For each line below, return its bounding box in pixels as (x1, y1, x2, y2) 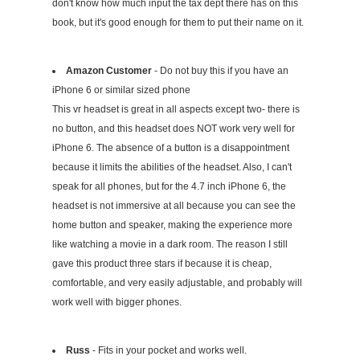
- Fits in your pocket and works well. (90, 345, 247, 357)
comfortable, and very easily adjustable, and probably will (52, 277, 302, 289)
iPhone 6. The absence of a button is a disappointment (52, 142, 289, 154)
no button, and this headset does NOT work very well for (52, 123, 295, 135)
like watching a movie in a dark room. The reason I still (52, 239, 288, 251)
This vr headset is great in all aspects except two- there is (52, 104, 300, 116)
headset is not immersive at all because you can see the (52, 200, 296, 212)
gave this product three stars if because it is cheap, (52, 258, 272, 270)
